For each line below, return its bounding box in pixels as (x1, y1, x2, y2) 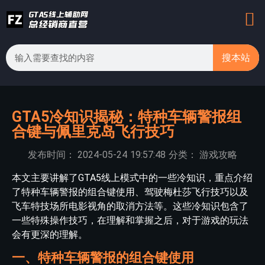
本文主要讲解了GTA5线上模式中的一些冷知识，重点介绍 (12, 172, 253, 183)
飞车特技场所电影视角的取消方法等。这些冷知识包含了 (12, 201, 248, 212)
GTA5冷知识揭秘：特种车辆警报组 (12, 108, 241, 125)
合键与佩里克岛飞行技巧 (12, 123, 174, 140)
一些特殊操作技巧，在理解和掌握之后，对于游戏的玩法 (12, 215, 248, 226)
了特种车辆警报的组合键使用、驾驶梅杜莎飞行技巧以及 (12, 186, 248, 198)
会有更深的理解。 (12, 229, 88, 240)
